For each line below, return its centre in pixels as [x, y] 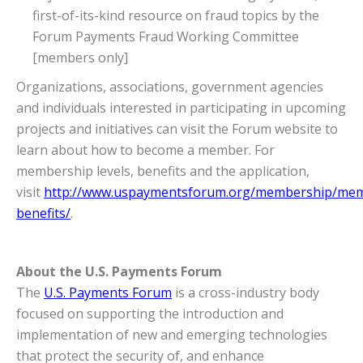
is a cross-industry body [246, 293]
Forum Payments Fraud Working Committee [166, 37]
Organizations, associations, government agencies [170, 87]
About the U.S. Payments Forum [119, 272]
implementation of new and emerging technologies [172, 335]
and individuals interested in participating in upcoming [181, 108]
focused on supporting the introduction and [150, 314]
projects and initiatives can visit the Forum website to [177, 129]
